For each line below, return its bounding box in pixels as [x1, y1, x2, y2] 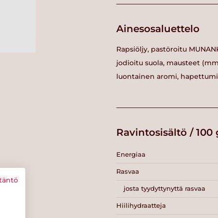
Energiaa [116, 150, 145, 159]
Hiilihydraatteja [116, 201, 166, 210]
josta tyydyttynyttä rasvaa [124, 184, 205, 193]
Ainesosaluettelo [116, 22, 200, 35]
